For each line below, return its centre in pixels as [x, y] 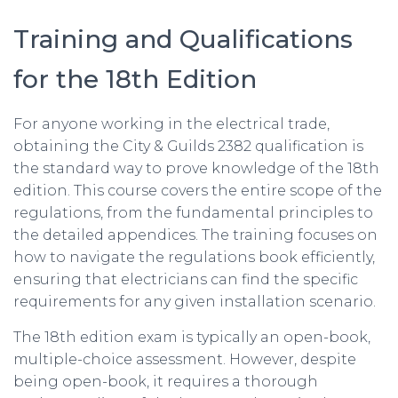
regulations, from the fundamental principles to [193, 213]
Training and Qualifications [183, 40]
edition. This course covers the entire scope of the [198, 191]
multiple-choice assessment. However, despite [185, 360]
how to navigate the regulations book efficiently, [194, 258]
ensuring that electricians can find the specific [186, 280]
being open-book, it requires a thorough [166, 382]
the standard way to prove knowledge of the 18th [196, 169]
